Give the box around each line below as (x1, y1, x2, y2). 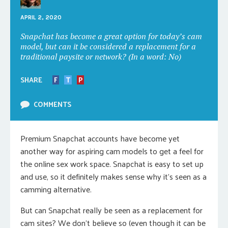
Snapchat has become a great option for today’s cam (20, 31, 202, 42)
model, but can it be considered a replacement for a (20, 41, 196, 52)
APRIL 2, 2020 (20, 14, 62, 21)
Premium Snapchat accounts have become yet (20, 131, 180, 146)
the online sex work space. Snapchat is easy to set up (20, 156, 204, 171)
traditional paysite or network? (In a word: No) (20, 51, 181, 62)
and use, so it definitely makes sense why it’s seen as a (20, 169, 207, 184)
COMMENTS (34, 98, 71, 110)
